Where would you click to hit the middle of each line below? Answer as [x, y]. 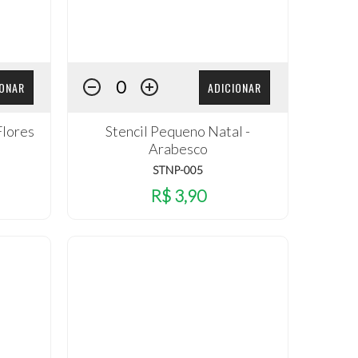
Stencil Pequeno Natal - [178, 131]
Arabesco [178, 149]
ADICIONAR [235, 87]
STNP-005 [178, 170]
